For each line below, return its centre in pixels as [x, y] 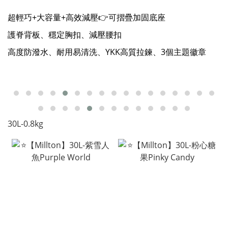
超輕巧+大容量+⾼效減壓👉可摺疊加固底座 [87, 17]
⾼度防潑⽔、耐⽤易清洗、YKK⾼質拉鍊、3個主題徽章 [107, 52]
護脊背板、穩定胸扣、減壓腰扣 [65, 34]
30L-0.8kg [25, 124]
